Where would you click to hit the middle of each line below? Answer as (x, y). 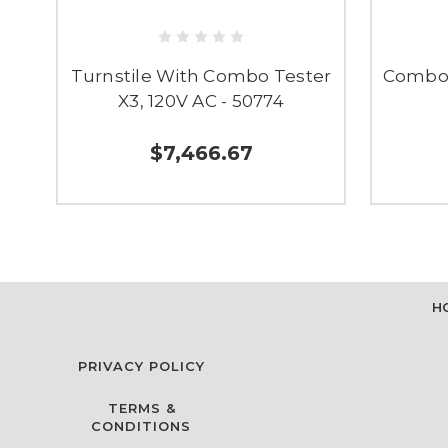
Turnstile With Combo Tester (201, 76)
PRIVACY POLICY (141, 365)
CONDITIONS (141, 425)
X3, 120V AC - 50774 (201, 101)
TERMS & (141, 407)
